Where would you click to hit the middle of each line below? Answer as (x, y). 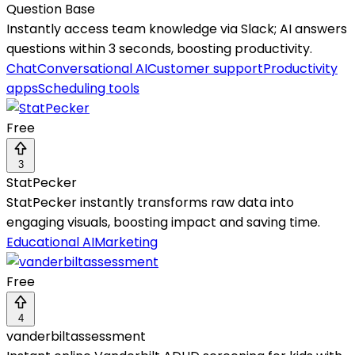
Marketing (126, 242)
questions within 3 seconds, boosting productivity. (159, 49)
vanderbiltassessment (76, 337)
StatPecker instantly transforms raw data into (150, 203)
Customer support (205, 69)
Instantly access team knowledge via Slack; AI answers (177, 29)
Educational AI (50, 242)
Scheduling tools (89, 89)
